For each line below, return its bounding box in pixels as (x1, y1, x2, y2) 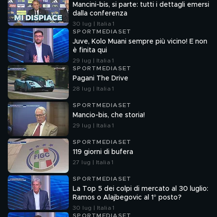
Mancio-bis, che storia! (73, 112, 145, 119)
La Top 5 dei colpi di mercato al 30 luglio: (73, 186, 208, 192)
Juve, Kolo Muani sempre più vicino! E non (73, 38, 207, 45)
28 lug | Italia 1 (73, 86, 114, 92)
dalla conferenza (73, 10, 127, 17)
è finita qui (73, 47, 107, 54)
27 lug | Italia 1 (73, 159, 114, 165)
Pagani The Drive (73, 75, 128, 82)
